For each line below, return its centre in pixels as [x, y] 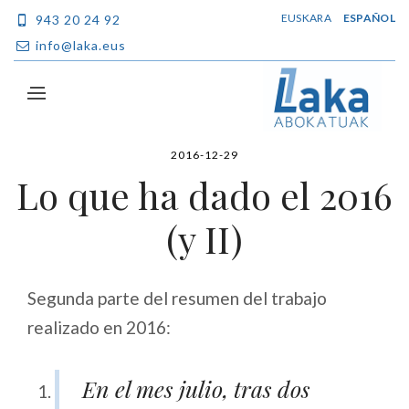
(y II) [204, 238]
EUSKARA [306, 18]
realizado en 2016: [99, 327]
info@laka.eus [79, 45]
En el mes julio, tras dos [196, 388]
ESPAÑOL [369, 18]
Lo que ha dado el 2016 [204, 194]
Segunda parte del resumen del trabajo [177, 298]
